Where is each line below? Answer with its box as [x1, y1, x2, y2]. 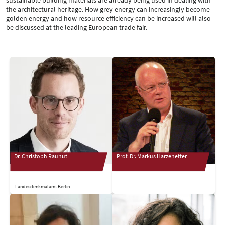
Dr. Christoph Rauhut [14, 152, 68, 160]
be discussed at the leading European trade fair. [6, 22, 147, 32]
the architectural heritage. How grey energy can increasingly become [6, 4, 210, 14]
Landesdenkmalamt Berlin [15, 183, 70, 190]
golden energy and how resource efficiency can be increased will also [6, 13, 211, 23]
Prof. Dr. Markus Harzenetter [117, 152, 187, 160]
